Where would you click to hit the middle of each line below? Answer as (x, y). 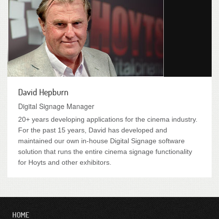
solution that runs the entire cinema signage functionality (105, 152)
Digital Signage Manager (56, 106)
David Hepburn (43, 92)
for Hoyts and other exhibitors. (65, 162)
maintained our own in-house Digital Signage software (101, 141)
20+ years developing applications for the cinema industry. (108, 119)
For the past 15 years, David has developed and (93, 130)
